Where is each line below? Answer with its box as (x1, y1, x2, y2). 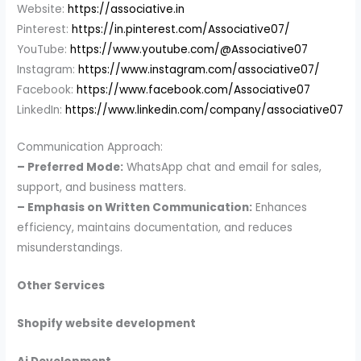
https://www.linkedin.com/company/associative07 (65, 102, 344, 118)
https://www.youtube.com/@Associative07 (70, 41, 309, 57)
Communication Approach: (17, 139, 164, 156)
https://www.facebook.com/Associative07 (77, 81, 311, 98)
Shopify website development (17, 316, 197, 332)
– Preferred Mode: (17, 160, 124, 176)
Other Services (17, 278, 106, 294)
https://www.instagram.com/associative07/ (78, 61, 321, 77)
